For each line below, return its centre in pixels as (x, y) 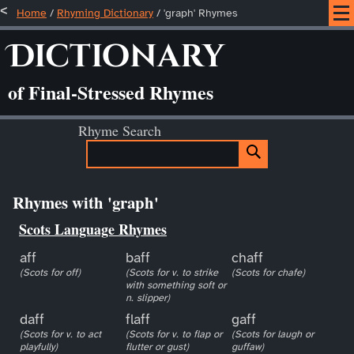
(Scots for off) (50, 272)
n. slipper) (147, 298)
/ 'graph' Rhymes (196, 13)
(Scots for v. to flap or (173, 334)
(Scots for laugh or (273, 334)
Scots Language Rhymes (93, 229)
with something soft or (175, 285)
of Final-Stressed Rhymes (111, 92)
